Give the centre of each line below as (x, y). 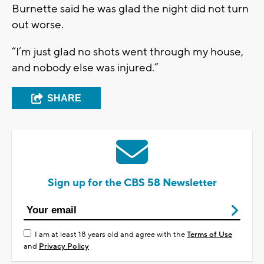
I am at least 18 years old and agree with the (111, 234)
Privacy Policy (64, 246)
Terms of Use (209, 234)
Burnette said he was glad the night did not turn (130, 9)
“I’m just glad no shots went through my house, (128, 52)
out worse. (38, 24)
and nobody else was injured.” (85, 67)
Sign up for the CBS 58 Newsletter (132, 183)
